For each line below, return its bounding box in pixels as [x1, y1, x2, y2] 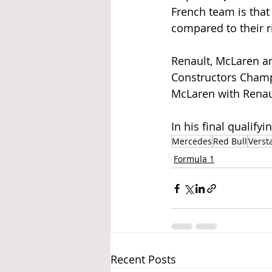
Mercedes [172, 135, 212, 147]
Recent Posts [110, 252, 176, 267]
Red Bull [213, 135, 247, 147]
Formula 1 [174, 153, 214, 165]
